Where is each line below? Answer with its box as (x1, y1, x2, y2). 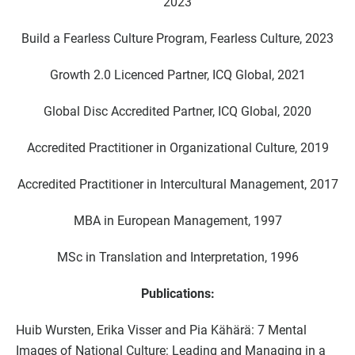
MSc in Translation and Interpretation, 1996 (56, 249, 299, 265)
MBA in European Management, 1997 (73, 212, 282, 228)
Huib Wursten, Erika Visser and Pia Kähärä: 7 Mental (16, 322, 307, 338)
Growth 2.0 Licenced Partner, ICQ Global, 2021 (49, 67, 306, 82)
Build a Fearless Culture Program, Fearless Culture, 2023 (21, 30, 334, 46)
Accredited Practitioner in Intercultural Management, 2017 (17, 176, 338, 192)
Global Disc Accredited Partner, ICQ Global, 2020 (44, 103, 311, 119)
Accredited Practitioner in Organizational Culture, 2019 (26, 139, 329, 155)
